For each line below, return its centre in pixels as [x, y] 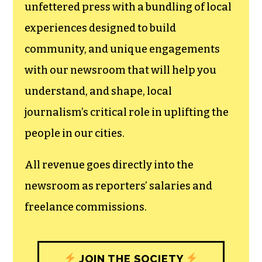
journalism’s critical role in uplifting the [127, 112]
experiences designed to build [101, 28]
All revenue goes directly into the [109, 165]
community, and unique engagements [123, 49]
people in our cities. [75, 133]
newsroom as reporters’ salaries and [119, 186]
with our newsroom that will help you [121, 70]
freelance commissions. [86, 207]
